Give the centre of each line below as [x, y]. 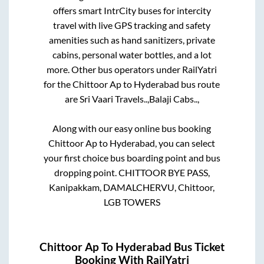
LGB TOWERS [132, 202]
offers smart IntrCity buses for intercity [132, 11]
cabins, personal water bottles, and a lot [132, 55]
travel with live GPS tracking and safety [132, 25]
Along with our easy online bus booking [132, 128]
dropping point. [86, 173]
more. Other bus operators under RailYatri [132, 70]
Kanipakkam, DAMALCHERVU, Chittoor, [132, 187]
